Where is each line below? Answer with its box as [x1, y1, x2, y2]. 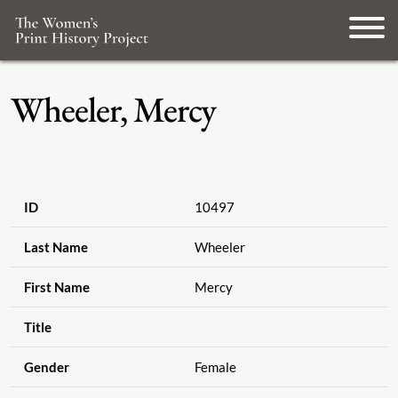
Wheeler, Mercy [11, 86, 216, 132]
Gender [23, 359, 69, 376]
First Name [23, 279, 90, 296]
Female [194, 359, 236, 376]
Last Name [23, 239, 88, 256]
